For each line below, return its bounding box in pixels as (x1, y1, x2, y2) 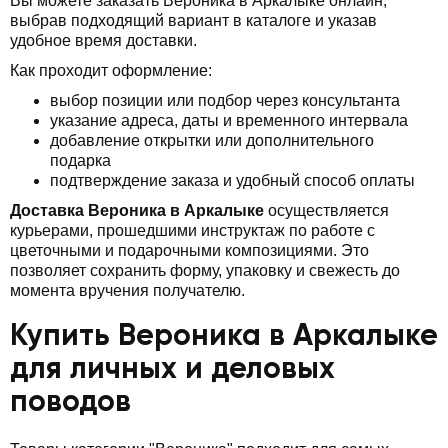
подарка (50, 151, 111, 169)
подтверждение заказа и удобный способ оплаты (50, 171, 415, 189)
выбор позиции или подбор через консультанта (50, 91, 400, 109)
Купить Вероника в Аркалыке (10, 321, 438, 352)
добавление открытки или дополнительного (50, 131, 374, 149)
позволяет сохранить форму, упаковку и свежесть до (10, 261, 400, 279)
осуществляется (264, 201, 389, 219)
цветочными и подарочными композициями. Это (10, 241, 369, 259)
